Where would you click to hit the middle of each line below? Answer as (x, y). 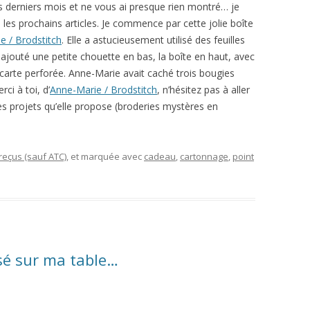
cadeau (160, 157)
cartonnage (204, 157)
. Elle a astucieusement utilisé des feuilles (153, 40)
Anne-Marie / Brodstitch (103, 90)
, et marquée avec (105, 157)
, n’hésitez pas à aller (203, 90)
